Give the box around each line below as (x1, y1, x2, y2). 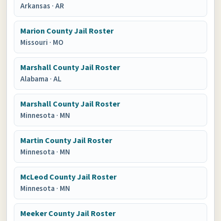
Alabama (20, 74, 50, 84)
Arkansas (20, 1, 52, 11)
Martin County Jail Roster (20, 135, 112, 146)
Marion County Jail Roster (20, 26, 114, 37)
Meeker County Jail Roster (20, 208, 116, 219)
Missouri (20, 37, 50, 48)
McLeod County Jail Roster (20, 172, 117, 183)
